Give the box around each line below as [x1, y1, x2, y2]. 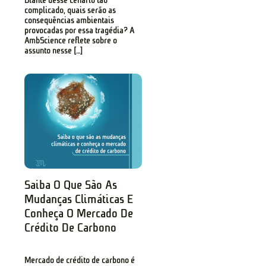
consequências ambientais [24, 15, 115, 26]
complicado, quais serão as [24, 5, 116, 16]
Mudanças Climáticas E [24, 192, 134, 207]
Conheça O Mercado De [24, 206, 134, 221]
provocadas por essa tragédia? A [24, 26, 135, 36]
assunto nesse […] [24, 46, 83, 56]
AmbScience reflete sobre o [24, 36, 118, 46]
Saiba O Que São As [24, 178, 118, 192]
